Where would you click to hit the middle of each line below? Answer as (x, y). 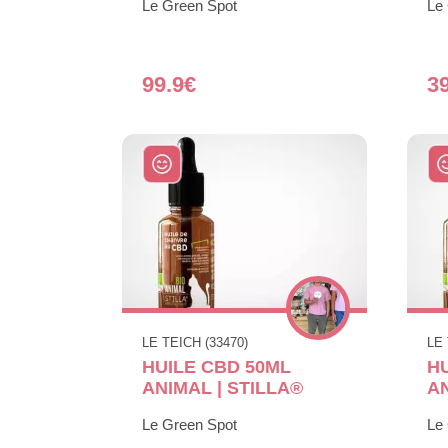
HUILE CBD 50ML (216, 366)
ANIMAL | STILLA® (222, 387)
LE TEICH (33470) (195, 342)
